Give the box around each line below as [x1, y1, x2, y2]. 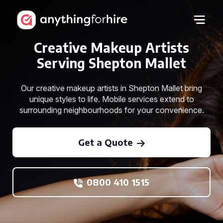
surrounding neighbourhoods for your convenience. [19, 105, 204, 115]
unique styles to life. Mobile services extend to [29, 94, 194, 104]
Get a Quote [78, 136, 133, 148]
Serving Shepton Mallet [37, 55, 186, 71]
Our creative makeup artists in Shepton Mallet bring [21, 83, 202, 93]
